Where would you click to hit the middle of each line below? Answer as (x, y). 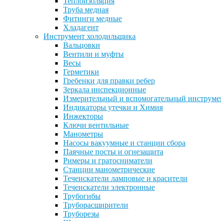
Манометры (83, 134)
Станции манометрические (109, 169)
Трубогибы (82, 196)
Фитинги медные (92, 18)
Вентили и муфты (93, 54)
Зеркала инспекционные (105, 90)
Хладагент (81, 27)
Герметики (81, 72)
